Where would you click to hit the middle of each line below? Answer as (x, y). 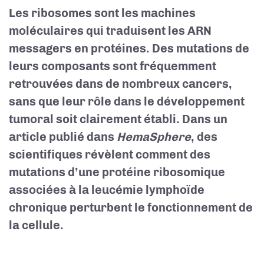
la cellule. (36, 225)
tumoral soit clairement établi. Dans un (118, 119)
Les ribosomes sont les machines (102, 13)
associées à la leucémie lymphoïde (107, 190)
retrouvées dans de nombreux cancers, (121, 84)
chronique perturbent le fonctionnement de (131, 207)
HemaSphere (154, 137)
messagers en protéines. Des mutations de (129, 48)
